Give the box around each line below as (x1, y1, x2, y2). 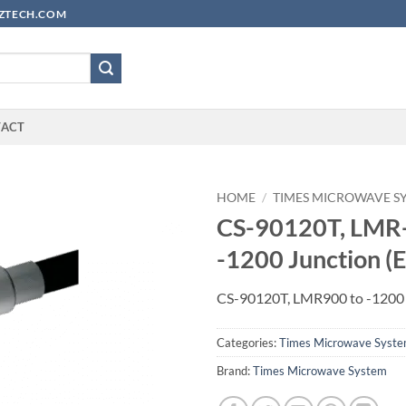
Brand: (217, 363, 253, 379)
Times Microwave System (253, 363, 387, 379)
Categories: (217, 335, 279, 351)
